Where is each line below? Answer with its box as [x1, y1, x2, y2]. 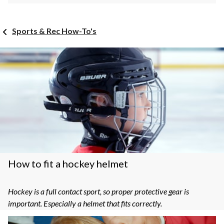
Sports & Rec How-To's [12, 26, 96, 36]
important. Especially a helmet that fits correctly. [8, 198, 162, 208]
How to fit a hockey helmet [8, 157, 128, 169]
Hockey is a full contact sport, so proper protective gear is [8, 186, 189, 196]
